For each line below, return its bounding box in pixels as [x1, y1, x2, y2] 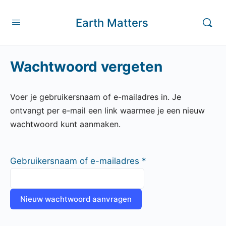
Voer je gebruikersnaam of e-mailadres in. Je [10, 92, 181, 102]
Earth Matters [75, 16, 148, 29]
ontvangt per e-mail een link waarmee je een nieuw [10, 105, 205, 116]
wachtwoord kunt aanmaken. [10, 119, 121, 129]
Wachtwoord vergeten [10, 58, 162, 75]
